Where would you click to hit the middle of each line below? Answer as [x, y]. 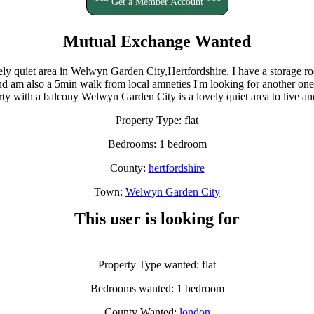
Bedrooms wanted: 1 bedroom [157, 288]
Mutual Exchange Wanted [157, 41]
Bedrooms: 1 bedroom [157, 144]
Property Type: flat [157, 120]
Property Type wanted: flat [157, 264]
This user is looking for [157, 218]
